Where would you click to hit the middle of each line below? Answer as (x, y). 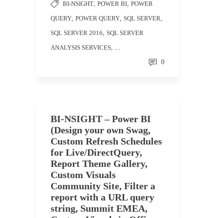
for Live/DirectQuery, (96, 152)
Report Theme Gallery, (99, 163)
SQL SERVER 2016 (77, 33)
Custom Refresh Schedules (106, 141)
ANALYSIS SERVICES (81, 47)
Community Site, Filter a (103, 186)
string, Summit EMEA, (99, 208)
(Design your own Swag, (100, 130)
